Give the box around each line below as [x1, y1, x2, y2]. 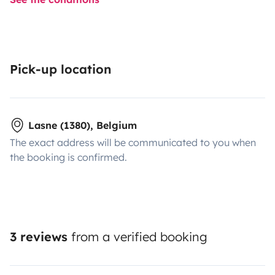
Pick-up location [10, 61, 111, 77]
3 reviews [10, 228, 68, 244]
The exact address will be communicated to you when [10, 136, 256, 149]
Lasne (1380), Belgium [28, 118, 137, 131]
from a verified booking [68, 228, 207, 244]
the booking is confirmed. [10, 150, 127, 163]
